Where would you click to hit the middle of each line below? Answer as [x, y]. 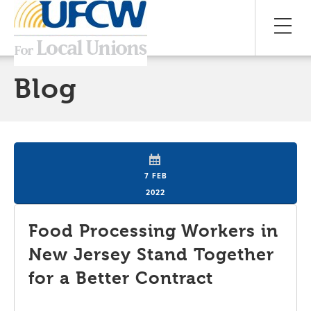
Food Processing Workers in [154, 230]
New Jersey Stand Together [152, 254]
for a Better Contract [121, 278]
